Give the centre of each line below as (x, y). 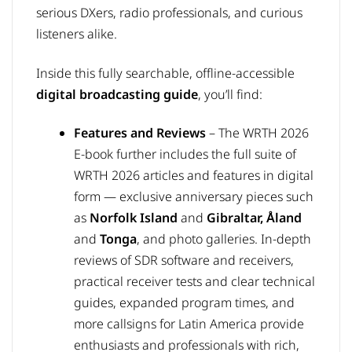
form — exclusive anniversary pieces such (194, 197)
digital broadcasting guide (117, 94)
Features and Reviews (140, 133)
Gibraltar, (235, 218)
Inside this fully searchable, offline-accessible (165, 73)
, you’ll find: (230, 94)
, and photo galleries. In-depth (224, 239)
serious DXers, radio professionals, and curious (169, 12)
